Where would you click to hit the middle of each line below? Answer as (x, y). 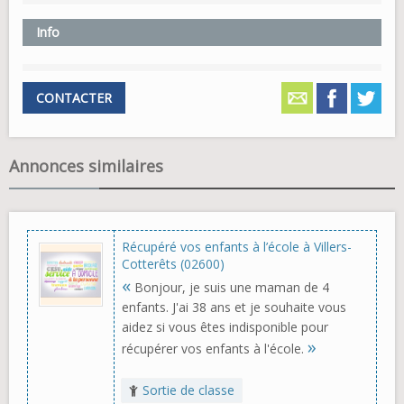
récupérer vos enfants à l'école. (215, 349)
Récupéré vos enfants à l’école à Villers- (237, 247)
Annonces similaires (86, 166)
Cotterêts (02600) (173, 264)
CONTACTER (74, 98)
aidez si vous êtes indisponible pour (225, 327)
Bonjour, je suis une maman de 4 (230, 288)
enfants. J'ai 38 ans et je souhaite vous (234, 308)
